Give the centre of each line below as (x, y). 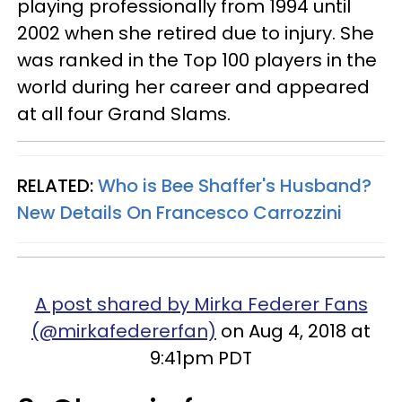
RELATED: (57, 185)
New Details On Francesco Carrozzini (179, 212)
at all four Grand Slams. (124, 114)
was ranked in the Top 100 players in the (197, 60)
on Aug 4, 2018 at (293, 331)
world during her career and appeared (193, 87)
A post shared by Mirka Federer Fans (201, 304)
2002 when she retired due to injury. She (196, 33)
